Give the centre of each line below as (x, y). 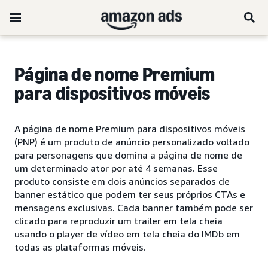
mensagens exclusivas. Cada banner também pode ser (134, 208)
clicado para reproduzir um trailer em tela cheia (118, 221)
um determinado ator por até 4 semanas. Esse (116, 168)
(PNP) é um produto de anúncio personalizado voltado (132, 142)
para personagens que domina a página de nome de (128, 155)
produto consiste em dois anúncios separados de (122, 181)
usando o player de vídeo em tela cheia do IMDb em (127, 234)
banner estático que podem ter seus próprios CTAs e (130, 194)
